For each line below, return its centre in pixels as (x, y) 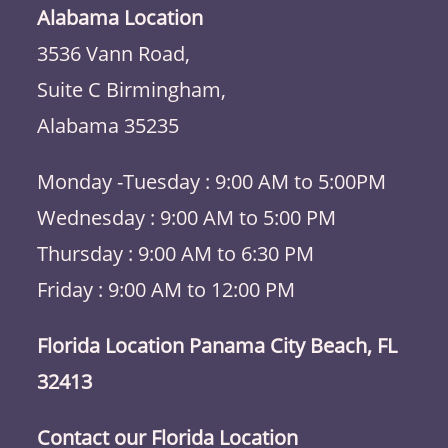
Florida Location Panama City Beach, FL (217, 345)
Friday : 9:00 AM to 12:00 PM (166, 289)
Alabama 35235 (108, 125)
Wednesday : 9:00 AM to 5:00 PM (187, 217)
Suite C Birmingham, (132, 89)
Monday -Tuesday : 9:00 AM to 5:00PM (212, 181)
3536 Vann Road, (114, 53)
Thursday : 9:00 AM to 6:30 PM (176, 253)
